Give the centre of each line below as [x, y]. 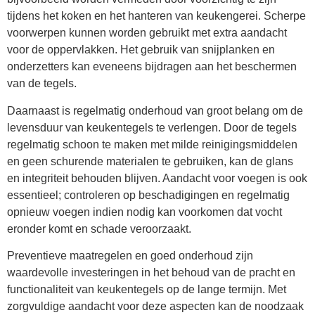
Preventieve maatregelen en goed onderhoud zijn [130, 256]
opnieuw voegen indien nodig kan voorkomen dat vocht [144, 212]
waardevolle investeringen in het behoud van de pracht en [151, 273]
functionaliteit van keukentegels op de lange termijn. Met [147, 290]
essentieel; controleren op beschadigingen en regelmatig [148, 195]
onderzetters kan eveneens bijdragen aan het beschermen [152, 67]
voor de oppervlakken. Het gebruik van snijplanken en [141, 50]
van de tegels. [42, 84]
